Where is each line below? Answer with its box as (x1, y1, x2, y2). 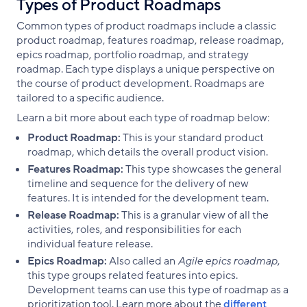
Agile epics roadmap (177, 253, 278, 269)
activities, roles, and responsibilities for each (27, 221, 241, 237)
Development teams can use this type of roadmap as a (27, 282, 288, 297)
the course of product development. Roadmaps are (16, 75, 265, 91)
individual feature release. (27, 236, 153, 251)
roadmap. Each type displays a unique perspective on (16, 61, 275, 77)
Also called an (107, 253, 177, 269)
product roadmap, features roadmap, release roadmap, (16, 32, 284, 48)
